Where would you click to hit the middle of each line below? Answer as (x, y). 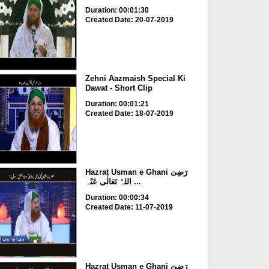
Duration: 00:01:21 (117, 104)
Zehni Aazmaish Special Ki (135, 78)
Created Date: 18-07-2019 (129, 113)
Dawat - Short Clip (119, 88)
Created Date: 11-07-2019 (129, 207)
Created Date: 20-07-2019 (129, 20)
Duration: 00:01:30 (117, 10)
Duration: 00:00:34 (117, 198)
